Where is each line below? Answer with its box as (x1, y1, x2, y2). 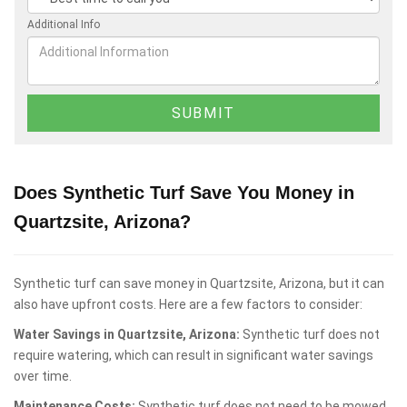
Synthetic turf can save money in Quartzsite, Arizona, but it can (14, 275, 384, 291)
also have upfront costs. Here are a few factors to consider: (14, 296, 362, 312)
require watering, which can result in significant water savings (14, 347, 373, 362)
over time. (14, 368, 72, 383)
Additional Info (27, 17, 100, 31)
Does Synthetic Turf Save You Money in (14, 182, 354, 203)
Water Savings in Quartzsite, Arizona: (14, 326, 240, 342)
